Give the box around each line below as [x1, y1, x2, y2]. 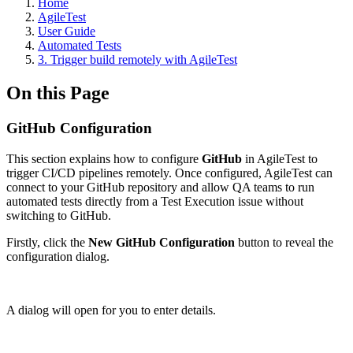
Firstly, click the [6, 235, 88, 249]
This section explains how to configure [6, 151, 202, 165]
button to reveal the [235, 235, 333, 249]
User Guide [38, 24, 95, 38]
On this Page [6, 82, 110, 103]
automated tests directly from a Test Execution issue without [6, 194, 303, 208]
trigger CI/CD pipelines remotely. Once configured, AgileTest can [6, 165, 333, 180]
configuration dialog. [6, 249, 110, 263]
